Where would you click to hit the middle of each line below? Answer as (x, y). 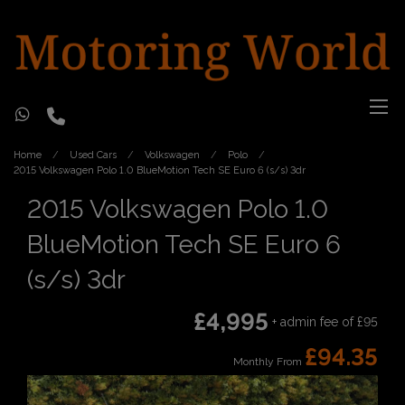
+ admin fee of (313, 321)
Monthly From (268, 362)
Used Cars (93, 155)
